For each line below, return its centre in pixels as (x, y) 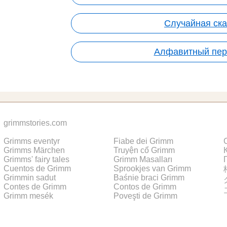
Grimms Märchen (34, 150)
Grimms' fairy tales (36, 159)
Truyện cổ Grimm (144, 150)
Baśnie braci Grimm (149, 177)
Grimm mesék (28, 196)
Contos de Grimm (145, 186)
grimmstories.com (35, 123)
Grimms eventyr (32, 141)
